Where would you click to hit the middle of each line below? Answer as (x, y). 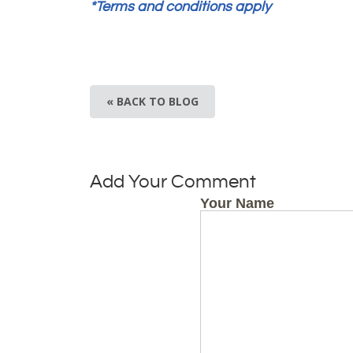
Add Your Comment (173, 182)
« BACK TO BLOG (152, 101)
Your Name (237, 203)
